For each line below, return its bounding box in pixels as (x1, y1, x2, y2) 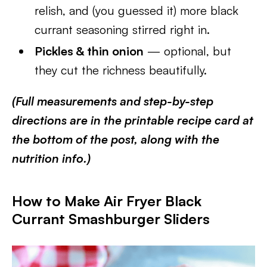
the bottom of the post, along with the (12, 132, 219, 147)
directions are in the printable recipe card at (12, 113, 253, 128)
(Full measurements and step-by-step (12, 94, 213, 108)
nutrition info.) (12, 151, 91, 166)
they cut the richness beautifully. (35, 63, 207, 77)
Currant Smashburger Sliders (12, 210, 210, 228)
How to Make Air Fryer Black (12, 192, 201, 210)
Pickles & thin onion (35, 44, 144, 58)
